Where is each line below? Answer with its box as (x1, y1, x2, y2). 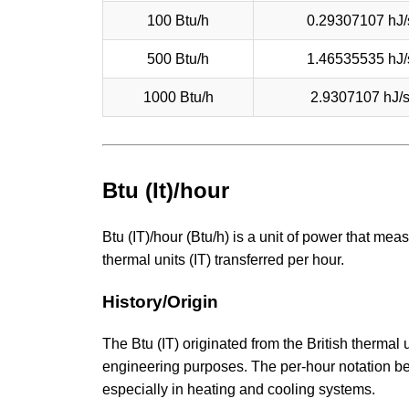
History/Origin (102, 292, 218, 312)
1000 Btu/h (142, 89, 214, 105)
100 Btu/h (147, 12, 209, 28)
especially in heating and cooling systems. (102, 381, 375, 397)
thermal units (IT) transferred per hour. (102, 252, 344, 268)
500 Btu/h (147, 50, 209, 67)
